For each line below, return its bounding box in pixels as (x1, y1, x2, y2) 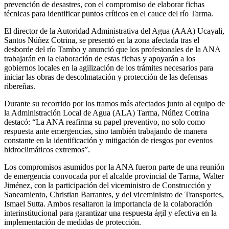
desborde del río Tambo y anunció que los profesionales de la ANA (4, 44, 220, 54)
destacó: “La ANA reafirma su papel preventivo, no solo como (4, 117, 205, 126)
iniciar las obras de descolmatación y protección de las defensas (4, 72, 208, 81)
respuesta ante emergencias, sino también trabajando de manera (4, 126, 207, 135)
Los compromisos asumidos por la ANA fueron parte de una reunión (4, 162, 224, 171)
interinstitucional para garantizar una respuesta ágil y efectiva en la (4, 208, 217, 217)
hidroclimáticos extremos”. (4, 145, 90, 154)
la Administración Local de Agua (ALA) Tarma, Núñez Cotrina (4, 108, 209, 117)
